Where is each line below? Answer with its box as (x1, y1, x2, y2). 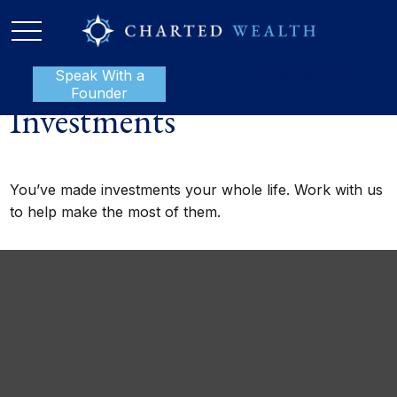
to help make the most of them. (10, 203, 222, 221)
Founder (71, 84, 128, 102)
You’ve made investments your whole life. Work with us (10, 181, 384, 198)
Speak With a (54, 66, 144, 84)
